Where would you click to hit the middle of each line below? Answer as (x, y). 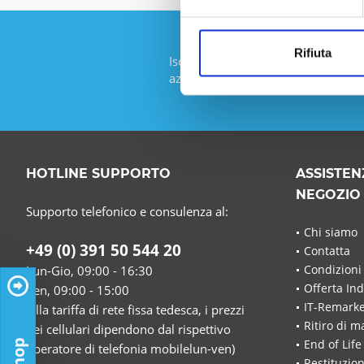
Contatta (327, 250)
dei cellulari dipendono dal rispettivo (128, 329)
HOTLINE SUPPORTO (98, 173)
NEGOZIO (328, 194)
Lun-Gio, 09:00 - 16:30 (89, 270)
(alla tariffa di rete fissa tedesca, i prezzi (135, 309)
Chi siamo (331, 232)
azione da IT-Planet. (224, 78)
